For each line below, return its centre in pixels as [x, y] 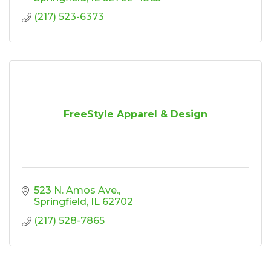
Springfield [60, 202]
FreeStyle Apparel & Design [135, 114]
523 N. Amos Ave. [76, 191]
